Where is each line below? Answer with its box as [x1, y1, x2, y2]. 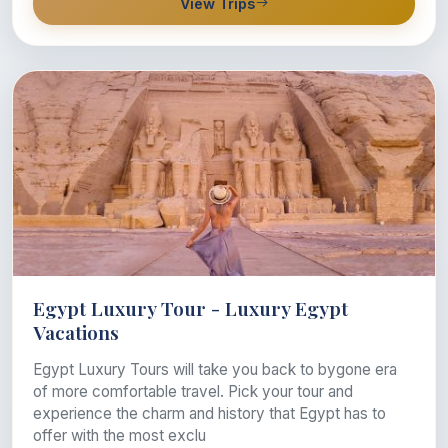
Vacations [33, 318, 119, 345]
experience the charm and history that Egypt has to [33, 403, 386, 423]
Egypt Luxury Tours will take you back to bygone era [33, 359, 397, 379]
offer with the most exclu [33, 425, 206, 445]
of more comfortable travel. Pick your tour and [33, 381, 353, 401]
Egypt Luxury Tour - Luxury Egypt [33, 294, 348, 321]
